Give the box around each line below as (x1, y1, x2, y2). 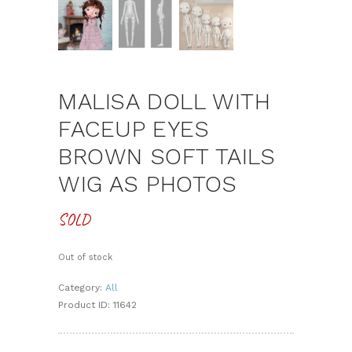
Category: (58, 282, 105, 294)
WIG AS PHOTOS (58, 170, 237, 197)
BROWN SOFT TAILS (58, 142, 276, 170)
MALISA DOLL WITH (58, 87, 271, 115)
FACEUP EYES (58, 115, 210, 142)
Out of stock (58, 251, 112, 262)
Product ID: (58, 299, 113, 311)
